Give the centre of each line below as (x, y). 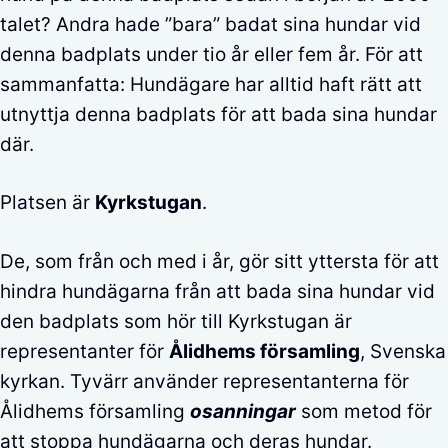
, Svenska (403, 351)
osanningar (243, 411)
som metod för (364, 411)
